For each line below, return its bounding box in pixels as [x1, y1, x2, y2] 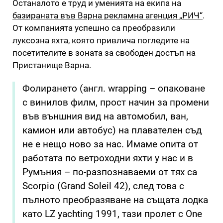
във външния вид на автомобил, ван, [22, 110, 188, 122]
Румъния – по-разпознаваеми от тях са [22, 166, 197, 178]
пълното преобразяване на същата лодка [22, 194, 208, 206]
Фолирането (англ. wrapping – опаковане [22, 82, 205, 94]
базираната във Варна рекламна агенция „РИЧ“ [12, 10, 203, 20]
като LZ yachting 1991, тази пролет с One [22, 208, 202, 220]
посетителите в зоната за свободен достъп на [12, 47, 196, 58]
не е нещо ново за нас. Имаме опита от [22, 138, 198, 150]
